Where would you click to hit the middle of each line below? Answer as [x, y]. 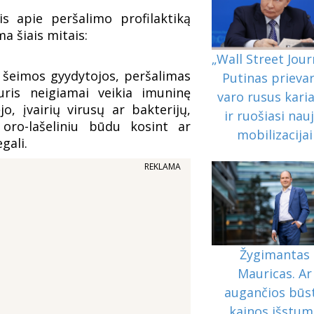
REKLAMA [163, 166]
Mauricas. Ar [274, 273]
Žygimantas [274, 254]
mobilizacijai [274, 135]
